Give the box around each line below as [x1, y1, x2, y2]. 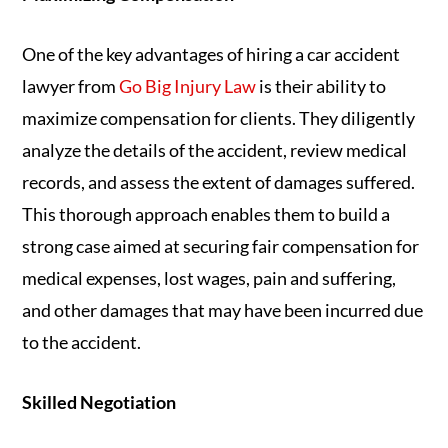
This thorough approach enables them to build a [22, 203, 391, 226]
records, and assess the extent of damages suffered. [22, 171, 416, 194]
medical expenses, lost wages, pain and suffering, [22, 267, 397, 290]
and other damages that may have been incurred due [22, 299, 424, 322]
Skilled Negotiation [22, 391, 177, 414]
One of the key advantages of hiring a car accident [22, 43, 401, 66]
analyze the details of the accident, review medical [22, 139, 408, 162]
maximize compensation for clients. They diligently [22, 107, 416, 130]
